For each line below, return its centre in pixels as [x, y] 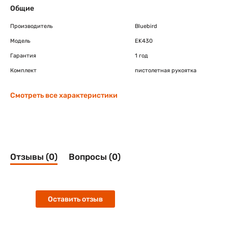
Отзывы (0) [34, 157]
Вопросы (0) [95, 157]
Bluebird [146, 26]
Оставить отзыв [75, 199]
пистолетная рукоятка [166, 70]
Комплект [23, 70]
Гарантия [23, 56]
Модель [20, 41]
